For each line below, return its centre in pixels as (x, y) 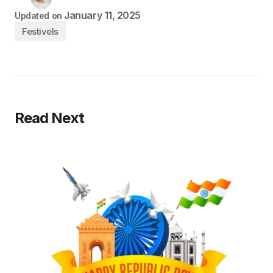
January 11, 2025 (102, 16)
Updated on (38, 16)
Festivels (40, 32)
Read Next (50, 118)
